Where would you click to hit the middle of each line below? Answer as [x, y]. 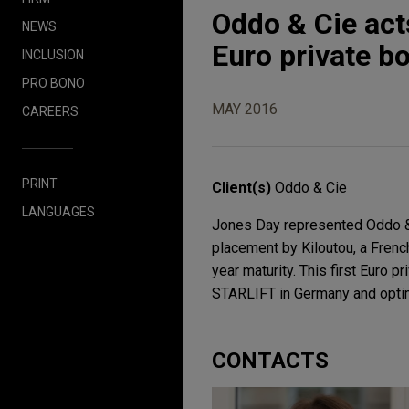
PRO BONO [53, 83]
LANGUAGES [58, 211]
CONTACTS [270, 361]
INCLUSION [53, 54]
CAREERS [50, 111]
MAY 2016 [245, 109]
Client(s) [243, 188]
